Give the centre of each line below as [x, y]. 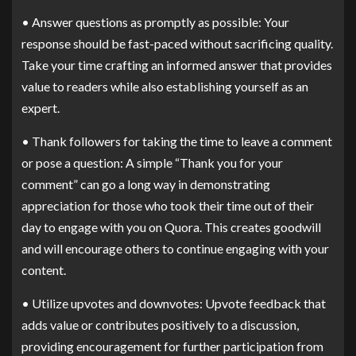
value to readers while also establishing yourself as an [165, 86]
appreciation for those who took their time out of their [168, 205]
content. [44, 269]
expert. [41, 107]
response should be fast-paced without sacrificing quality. [177, 43]
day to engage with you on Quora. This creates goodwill [171, 226]
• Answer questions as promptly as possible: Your [155, 21]
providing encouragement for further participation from [172, 346]
